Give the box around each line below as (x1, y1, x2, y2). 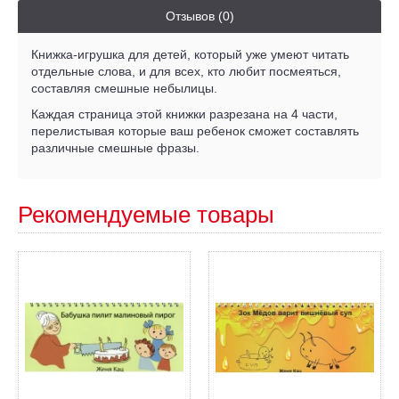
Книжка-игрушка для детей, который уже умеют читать (31, 47, 349, 61)
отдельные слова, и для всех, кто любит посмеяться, (31, 64, 341, 78)
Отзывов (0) (165, 9, 234, 23)
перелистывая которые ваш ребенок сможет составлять (31, 124, 359, 138)
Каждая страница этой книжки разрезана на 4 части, (31, 107, 338, 121)
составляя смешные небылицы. (31, 81, 217, 95)
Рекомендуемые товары (18, 201, 274, 228)
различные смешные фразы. (31, 141, 199, 155)
